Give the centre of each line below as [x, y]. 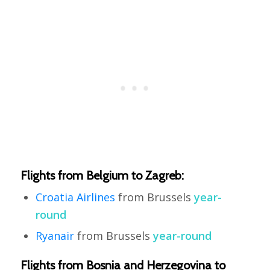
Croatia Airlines [75, 197]
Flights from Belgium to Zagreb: [102, 176]
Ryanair [55, 236]
